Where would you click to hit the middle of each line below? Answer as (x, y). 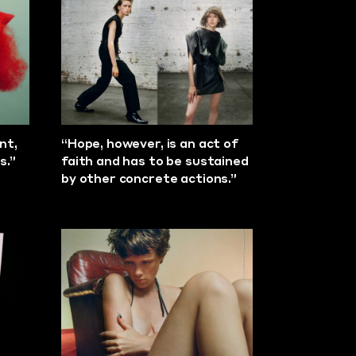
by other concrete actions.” (149, 180)
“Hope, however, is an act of (149, 145)
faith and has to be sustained (155, 162)
